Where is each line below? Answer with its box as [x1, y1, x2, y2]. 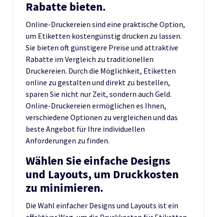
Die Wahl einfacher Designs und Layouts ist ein [26, 200, 178, 210]
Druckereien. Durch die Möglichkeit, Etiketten [26, 65, 176, 76]
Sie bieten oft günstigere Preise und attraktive [26, 42, 178, 52]
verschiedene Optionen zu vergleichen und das [26, 112, 178, 122]
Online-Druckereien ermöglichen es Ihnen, [26, 100, 166, 110]
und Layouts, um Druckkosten [26, 166, 179, 182]
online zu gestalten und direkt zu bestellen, [26, 77, 170, 87]
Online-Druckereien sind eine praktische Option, [26, 19, 185, 29]
